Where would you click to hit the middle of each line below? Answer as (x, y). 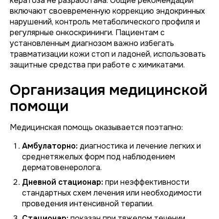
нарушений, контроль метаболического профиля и (105, 22)
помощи (39, 106)
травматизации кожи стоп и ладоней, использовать (108, 54)
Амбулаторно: (50, 146)
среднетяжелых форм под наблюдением (99, 157)
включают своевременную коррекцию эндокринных (107, 11)
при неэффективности (146, 182)
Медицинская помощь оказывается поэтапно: (96, 127)
